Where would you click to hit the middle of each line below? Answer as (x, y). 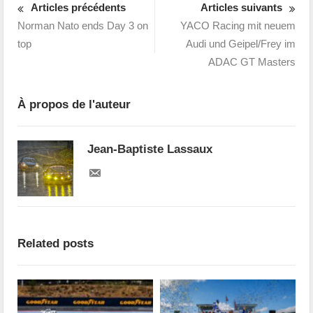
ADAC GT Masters (252, 62)
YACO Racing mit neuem (238, 26)
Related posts (56, 244)
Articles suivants (241, 8)
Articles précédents (79, 8)
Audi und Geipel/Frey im (240, 44)
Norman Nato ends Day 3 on (83, 26)
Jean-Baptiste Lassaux (150, 150)
